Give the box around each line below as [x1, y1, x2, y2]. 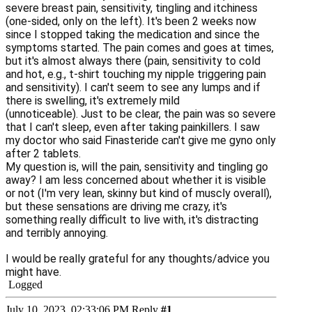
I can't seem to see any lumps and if [81, 81, 260, 95]
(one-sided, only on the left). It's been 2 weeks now [6, 15, 256, 29]
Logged [6, 279, 42, 291]
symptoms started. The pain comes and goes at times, [6, 41, 274, 55]
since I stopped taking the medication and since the [6, 28, 260, 42]
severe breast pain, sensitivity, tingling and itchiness [6, 1, 258, 15]
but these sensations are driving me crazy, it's [6, 200, 227, 214]
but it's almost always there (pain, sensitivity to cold [6, 54, 260, 68]
